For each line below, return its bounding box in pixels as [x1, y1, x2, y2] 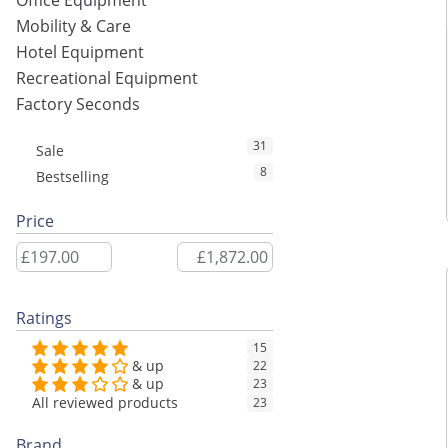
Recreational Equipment [16, 67, 198, 90]
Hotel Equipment [16, 41, 144, 64]
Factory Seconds [16, 93, 140, 116]
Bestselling [36, 167, 109, 187]
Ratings [16, 307, 72, 330]
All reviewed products [32, 393, 178, 413]
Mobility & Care [16, 15, 131, 38]
